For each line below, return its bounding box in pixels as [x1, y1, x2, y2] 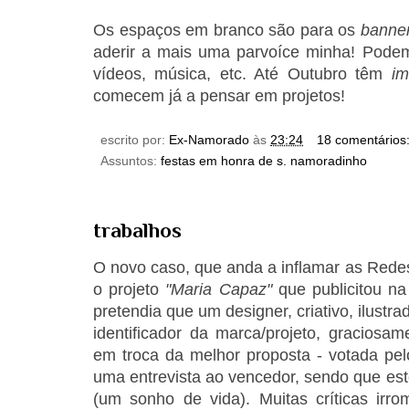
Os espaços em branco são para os [93, 20, 361, 39]
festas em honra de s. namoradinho [161, 152, 367, 168]
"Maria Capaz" [165, 279, 272, 299]
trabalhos [93, 217, 182, 242]
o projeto [93, 279, 166, 299]
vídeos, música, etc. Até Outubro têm [93, 64, 392, 83]
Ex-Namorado [169, 131, 249, 147]
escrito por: [100, 131, 169, 147]
